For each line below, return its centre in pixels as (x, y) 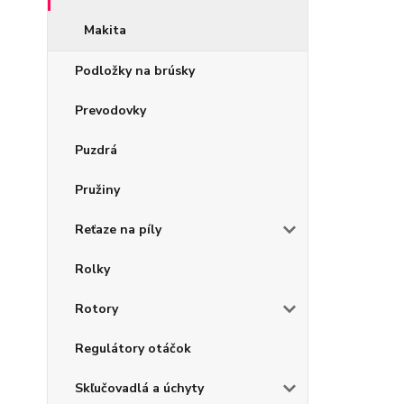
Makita (105, 30)
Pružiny (97, 190)
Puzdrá (96, 150)
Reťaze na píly (118, 230)
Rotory (96, 309)
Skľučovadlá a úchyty (139, 388)
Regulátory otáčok (133, 349)
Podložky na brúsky (135, 71)
